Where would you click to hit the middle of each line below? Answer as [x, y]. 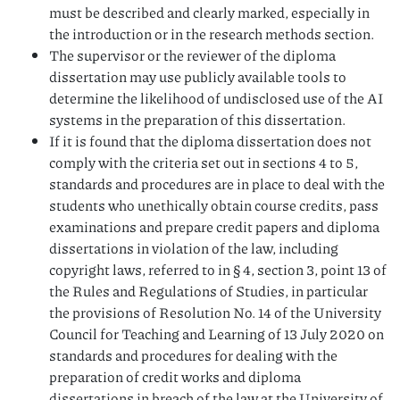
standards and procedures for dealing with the [193, 354]
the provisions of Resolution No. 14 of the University [215, 312]
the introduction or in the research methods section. [212, 33]
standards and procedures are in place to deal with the [217, 183]
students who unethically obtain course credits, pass [214, 204]
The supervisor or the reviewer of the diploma [192, 54]
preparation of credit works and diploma [175, 376]
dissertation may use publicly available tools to [198, 76]
